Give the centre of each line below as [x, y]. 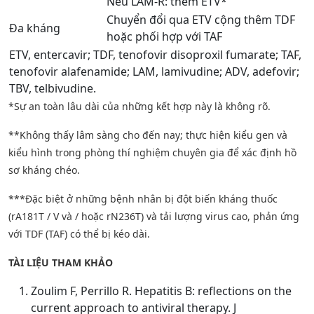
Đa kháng [35, 28]
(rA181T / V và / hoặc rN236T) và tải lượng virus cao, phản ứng [154, 217]
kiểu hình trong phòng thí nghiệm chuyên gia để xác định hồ [152, 153]
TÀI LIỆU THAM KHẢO [61, 263]
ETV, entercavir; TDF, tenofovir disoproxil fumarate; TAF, [155, 55]
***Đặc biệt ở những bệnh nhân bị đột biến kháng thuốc [143, 199]
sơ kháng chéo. [44, 170]
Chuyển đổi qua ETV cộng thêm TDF [201, 20]
